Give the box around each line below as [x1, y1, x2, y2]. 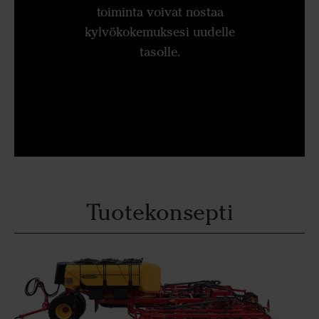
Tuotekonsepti [85, 197, 234, 226]
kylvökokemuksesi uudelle [85, 24, 236, 41]
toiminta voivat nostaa [96, 4, 224, 21]
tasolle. [139, 44, 181, 61]
